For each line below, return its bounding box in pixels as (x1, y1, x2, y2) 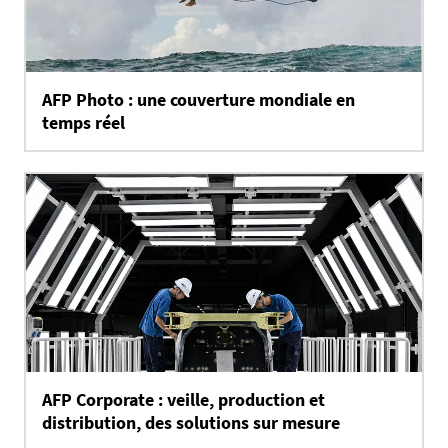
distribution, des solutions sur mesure (42, 411, 340, 434)
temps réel (42, 111, 125, 134)
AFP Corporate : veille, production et (42, 388, 325, 411)
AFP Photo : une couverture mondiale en (42, 88, 355, 111)
